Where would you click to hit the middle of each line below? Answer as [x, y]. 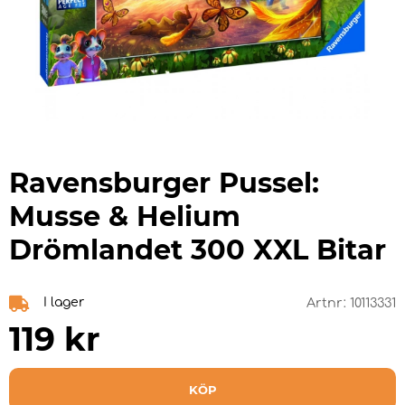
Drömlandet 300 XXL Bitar [198, 250]
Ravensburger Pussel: [164, 183]
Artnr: [328, 302]
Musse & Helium [125, 216]
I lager [64, 302]
